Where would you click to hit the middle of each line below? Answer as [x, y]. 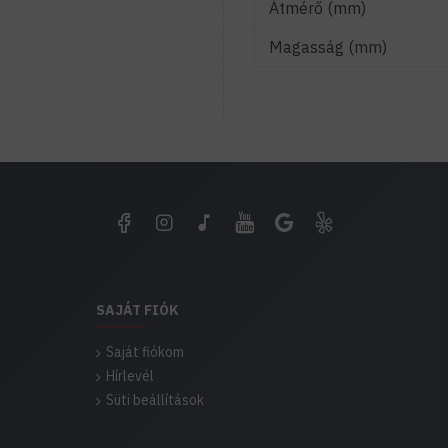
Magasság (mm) [328, 47]
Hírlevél [130, 376]
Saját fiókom [145, 352]
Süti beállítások [155, 400]
